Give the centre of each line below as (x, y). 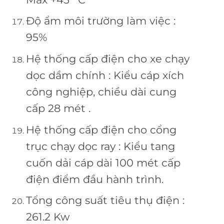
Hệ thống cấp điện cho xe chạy (107, 59)
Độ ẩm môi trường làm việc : (100, 21)
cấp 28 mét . (58, 108)
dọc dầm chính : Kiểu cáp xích (105, 75)
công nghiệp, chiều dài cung (101, 92)
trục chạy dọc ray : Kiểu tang (100, 146)
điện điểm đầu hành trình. (94, 179)
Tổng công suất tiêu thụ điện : (105, 200)
